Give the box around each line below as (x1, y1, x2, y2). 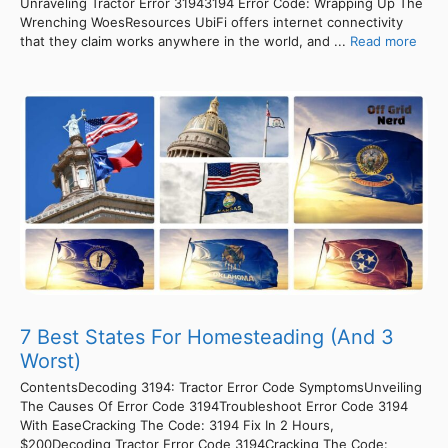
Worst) (20, 349, 81, 374)
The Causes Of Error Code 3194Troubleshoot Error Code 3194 (20, 398, 408, 415)
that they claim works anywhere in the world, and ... (20, 33, 350, 50)
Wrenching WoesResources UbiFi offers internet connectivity (20, 14, 403, 31)
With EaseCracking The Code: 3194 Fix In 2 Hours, (20, 417, 334, 434)
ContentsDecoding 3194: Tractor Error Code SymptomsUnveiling (20, 379, 422, 396)
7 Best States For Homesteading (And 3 (20, 325, 394, 350)
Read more (350, 33, 417, 50)
